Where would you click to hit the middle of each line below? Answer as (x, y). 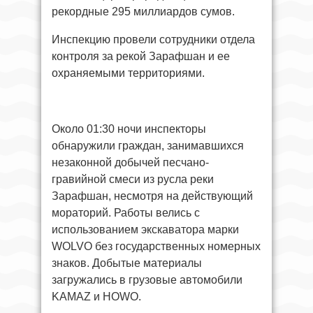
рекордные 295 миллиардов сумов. (143, 12)
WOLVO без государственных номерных (156, 246)
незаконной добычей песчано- (130, 162)
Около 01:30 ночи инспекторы (129, 129)
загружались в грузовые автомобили (147, 280)
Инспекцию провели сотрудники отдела (153, 39)
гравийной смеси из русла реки (133, 179)
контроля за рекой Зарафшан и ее (141, 56)
